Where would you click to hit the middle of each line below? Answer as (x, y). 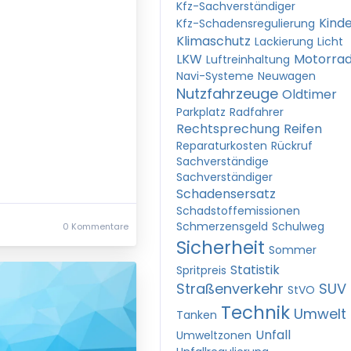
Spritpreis (201, 270)
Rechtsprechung (228, 129)
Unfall (273, 335)
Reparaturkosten (222, 146)
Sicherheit (221, 248)
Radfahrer (257, 112)
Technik (255, 313)
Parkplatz (201, 112)
